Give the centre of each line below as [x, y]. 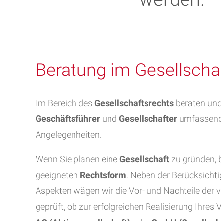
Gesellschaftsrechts [134, 103]
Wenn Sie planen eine [77, 159]
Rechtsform [103, 175]
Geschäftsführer [69, 119]
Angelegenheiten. [69, 134]
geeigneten [58, 175]
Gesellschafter [148, 119]
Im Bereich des [65, 103]
